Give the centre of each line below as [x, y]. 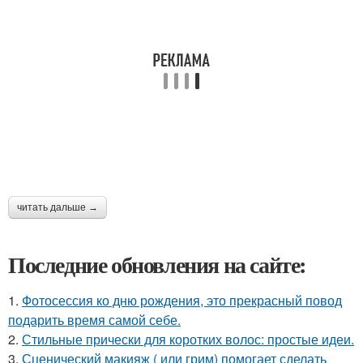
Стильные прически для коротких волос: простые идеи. [188, 339]
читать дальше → [58, 207]
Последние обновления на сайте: [157, 264]
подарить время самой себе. [94, 319]
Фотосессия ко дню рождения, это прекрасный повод [182, 300]
